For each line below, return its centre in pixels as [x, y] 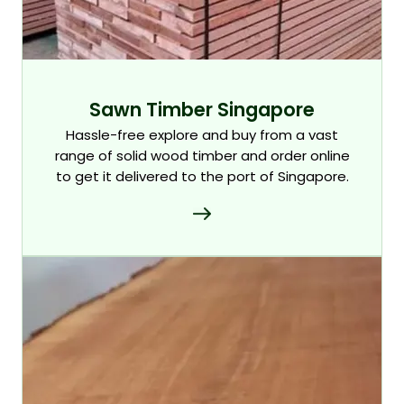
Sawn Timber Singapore [202, 110]
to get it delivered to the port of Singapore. [202, 176]
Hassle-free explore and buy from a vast [202, 135]
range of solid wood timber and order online [202, 156]
